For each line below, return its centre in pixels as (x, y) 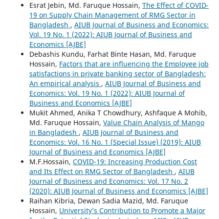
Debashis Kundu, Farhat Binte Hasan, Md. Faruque (112, 54)
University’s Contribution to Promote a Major (132, 210)
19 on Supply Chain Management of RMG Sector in (112, 15)
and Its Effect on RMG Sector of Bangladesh (102, 171)
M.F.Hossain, (51, 161)
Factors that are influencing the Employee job (134, 64)
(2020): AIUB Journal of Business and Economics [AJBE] (119, 191)
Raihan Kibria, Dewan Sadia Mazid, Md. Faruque (109, 200)
